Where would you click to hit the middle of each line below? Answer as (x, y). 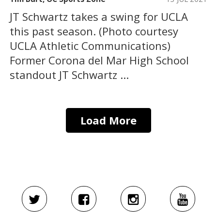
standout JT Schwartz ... (69, 75)
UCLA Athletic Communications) (90, 46)
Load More (108, 120)
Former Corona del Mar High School (99, 60)
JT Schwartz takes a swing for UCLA (99, 17)
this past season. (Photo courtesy (94, 31)
